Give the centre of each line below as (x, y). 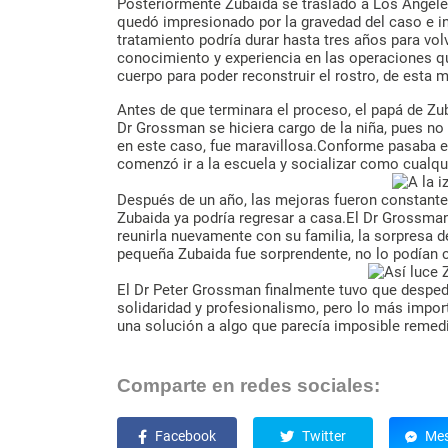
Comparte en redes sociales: (248, 385)
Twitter (324, 437)
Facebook (185, 437)
